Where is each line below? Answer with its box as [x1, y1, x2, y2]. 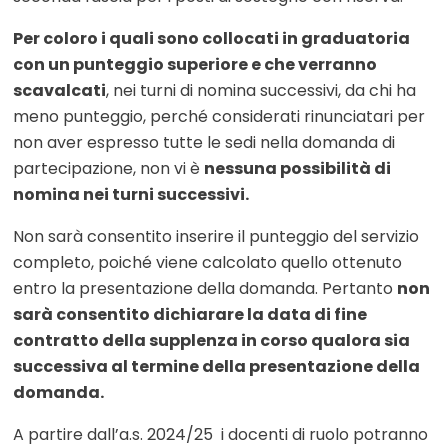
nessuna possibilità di [204, 157, 391, 181]
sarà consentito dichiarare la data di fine [13, 303, 367, 327]
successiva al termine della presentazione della [13, 355, 420, 379]
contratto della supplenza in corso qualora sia [13, 329, 410, 353]
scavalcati [13, 79, 106, 103]
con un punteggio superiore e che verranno [13, 53, 377, 77]
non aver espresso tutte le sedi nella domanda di [13, 131, 395, 155]
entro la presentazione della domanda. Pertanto [13, 277, 397, 301]
